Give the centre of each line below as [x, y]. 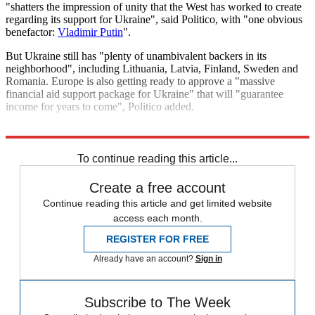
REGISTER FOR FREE [157, 239]
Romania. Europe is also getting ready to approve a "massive [140, 82]
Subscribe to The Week [157, 303]
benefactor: [32, 32]
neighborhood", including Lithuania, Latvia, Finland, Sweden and [152, 69]
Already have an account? [144, 259]
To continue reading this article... [157, 159]
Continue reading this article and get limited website [157, 204]
